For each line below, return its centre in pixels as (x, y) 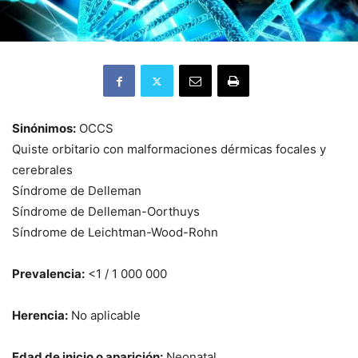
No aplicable (104, 316)
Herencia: (40, 316)
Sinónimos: (44, 129)
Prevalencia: (48, 274)
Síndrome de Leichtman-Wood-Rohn (115, 233)
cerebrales (42, 170)
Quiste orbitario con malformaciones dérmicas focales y (169, 149)
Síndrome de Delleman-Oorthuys (106, 212)
